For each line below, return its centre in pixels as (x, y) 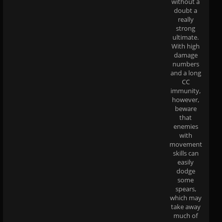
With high (186, 46)
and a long (186, 73)
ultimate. (186, 37)
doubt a (186, 10)
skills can (186, 153)
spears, (186, 189)
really (186, 19)
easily (186, 162)
